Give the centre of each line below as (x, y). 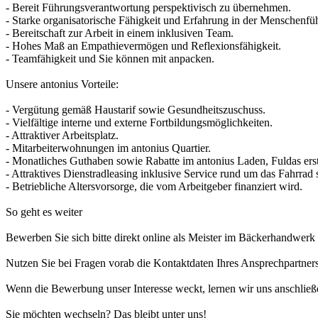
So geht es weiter (44, 212)
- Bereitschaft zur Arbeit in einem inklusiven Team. (120, 33)
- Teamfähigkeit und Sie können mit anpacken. (110, 58)
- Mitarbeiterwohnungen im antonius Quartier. (108, 148)
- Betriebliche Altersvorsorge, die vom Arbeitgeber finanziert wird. (154, 186)
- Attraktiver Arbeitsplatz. (62, 135)
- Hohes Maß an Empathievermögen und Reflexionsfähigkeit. (143, 45)
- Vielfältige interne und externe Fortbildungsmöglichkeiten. (139, 122)
